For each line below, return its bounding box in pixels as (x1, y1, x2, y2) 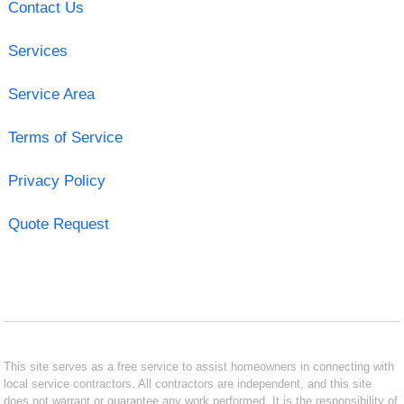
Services (7, 41, 68, 60)
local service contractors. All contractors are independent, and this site (4, 376, 372, 390)
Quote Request (7, 215, 109, 233)
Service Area (7, 85, 95, 103)
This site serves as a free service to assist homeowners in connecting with (4, 359, 395, 373)
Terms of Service (7, 128, 123, 146)
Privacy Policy (7, 171, 106, 189)
